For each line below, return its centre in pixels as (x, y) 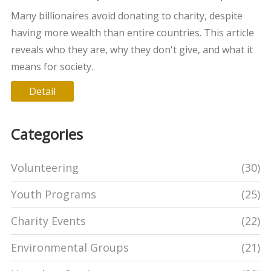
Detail (42, 91)
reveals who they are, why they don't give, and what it (132, 49)
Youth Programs (53, 194)
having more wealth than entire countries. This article (132, 32)
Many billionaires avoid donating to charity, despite (126, 15)
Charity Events (48, 220)
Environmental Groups (70, 247)
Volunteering (44, 167)
